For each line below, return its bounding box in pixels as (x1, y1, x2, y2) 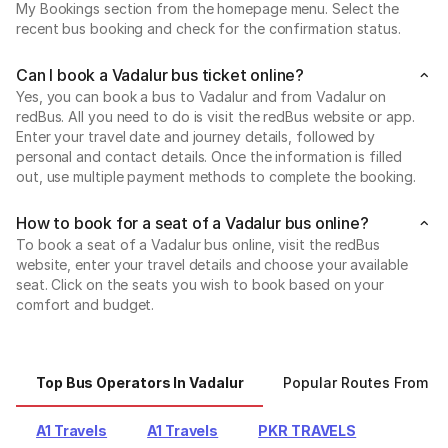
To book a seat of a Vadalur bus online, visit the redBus (16, 235, 380, 253)
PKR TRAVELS (258, 421, 357, 439)
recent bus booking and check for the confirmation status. (16, 19, 401, 37)
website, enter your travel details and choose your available (16, 255, 408, 273)
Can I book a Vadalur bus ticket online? (16, 64, 304, 85)
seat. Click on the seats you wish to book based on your (16, 275, 385, 293)
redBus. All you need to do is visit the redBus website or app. (16, 107, 415, 125)
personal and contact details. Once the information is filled (16, 147, 402, 165)
